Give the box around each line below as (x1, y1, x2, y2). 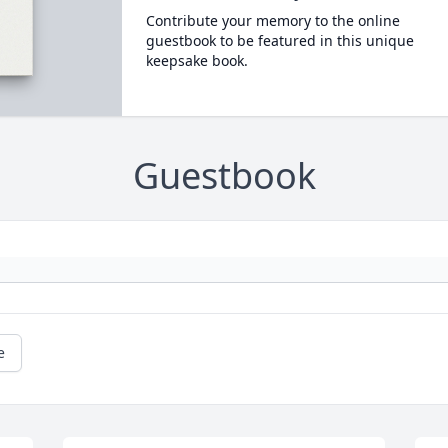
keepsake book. (145, 51, 248, 70)
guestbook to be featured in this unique (145, 31, 414, 50)
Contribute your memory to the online (145, 11, 400, 30)
